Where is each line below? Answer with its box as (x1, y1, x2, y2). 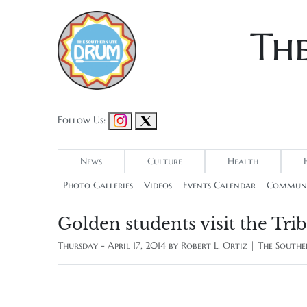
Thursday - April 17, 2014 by (58, 240, 181, 252)
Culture (147, 156, 182, 168)
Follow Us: (58, 114, 106, 127)
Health (228, 156, 258, 168)
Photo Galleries (63, 180, 133, 192)
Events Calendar (183, 180, 256, 192)
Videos (144, 180, 172, 192)
